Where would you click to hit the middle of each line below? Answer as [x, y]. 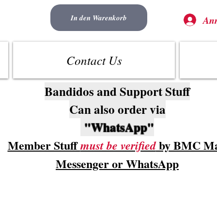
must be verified [118, 145]
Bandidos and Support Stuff [117, 91]
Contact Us [94, 60]
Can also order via [117, 109]
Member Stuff [44, 145]
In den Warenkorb [99, 17]
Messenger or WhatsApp [117, 163]
